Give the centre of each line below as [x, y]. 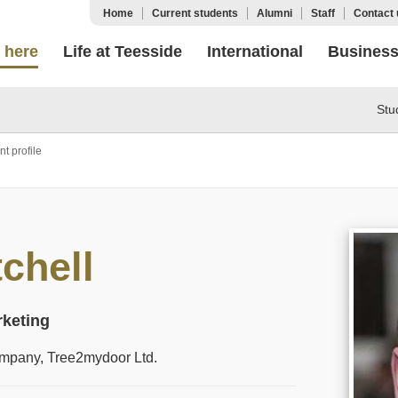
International [255, 52]
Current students [195, 13]
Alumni [275, 13]
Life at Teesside [123, 52]
